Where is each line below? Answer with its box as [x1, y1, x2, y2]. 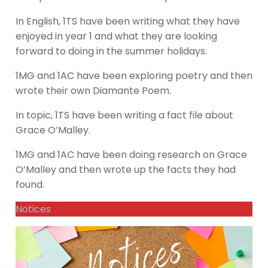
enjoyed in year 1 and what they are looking [16, 29, 217, 44]
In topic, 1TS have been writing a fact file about [16, 108, 233, 123]
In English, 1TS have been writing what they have [16, 14, 240, 29]
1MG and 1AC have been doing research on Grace [16, 148, 247, 162]
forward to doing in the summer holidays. [16, 44, 207, 59]
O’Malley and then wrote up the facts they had [16, 163, 236, 177]
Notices [16, 202, 51, 217]
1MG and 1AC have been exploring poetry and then [16, 69, 252, 83]
